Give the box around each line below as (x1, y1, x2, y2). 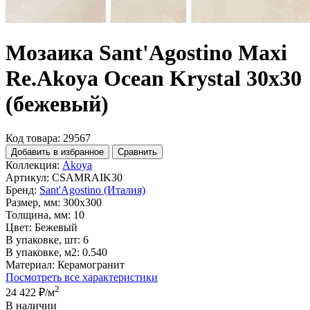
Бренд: (6, 183, 37, 196)
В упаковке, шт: (6, 233, 80, 246)
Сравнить (118, 146, 157, 157)
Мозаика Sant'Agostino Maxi (6, 40, 287, 66)
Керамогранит (57, 258, 125, 271)
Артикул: (6, 171, 49, 183)
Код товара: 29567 (6, 131, 91, 144)
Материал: (6, 258, 55, 271)
